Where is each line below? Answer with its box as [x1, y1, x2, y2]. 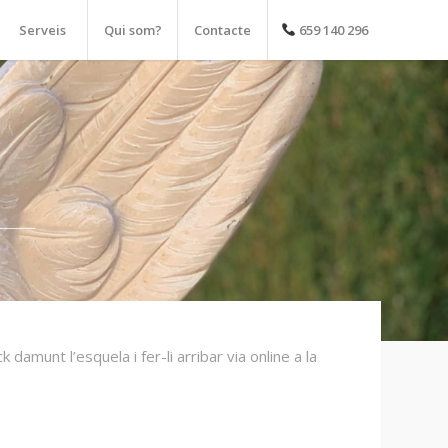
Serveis [19, 21, 67, 39]
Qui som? [103, 21, 162, 39]
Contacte [194, 21, 252, 39]
